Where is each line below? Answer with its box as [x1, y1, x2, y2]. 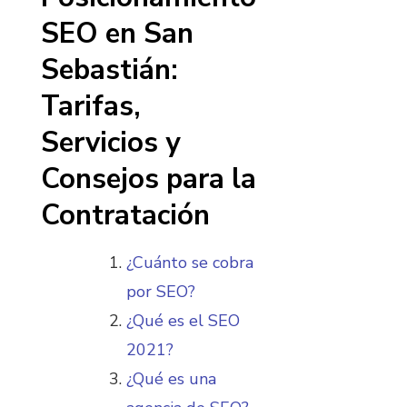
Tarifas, [41, 87, 141, 126]
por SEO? [126, 280, 195, 303]
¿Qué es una [126, 367, 216, 390]
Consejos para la [41, 160, 256, 199]
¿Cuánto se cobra [126, 251, 253, 273]
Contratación [41, 196, 210, 235]
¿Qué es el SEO [126, 309, 240, 332]
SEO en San [41, 15, 194, 54]
